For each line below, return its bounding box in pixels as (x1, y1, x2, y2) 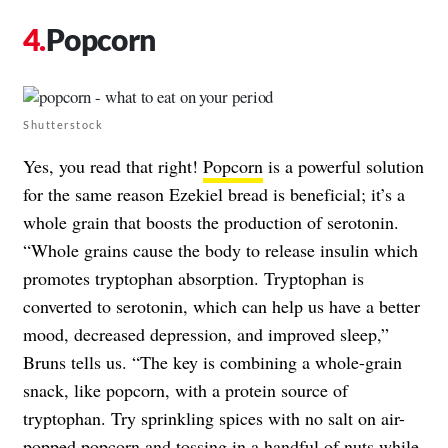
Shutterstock (23, 118, 103, 132)
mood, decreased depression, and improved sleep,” (23, 322, 389, 347)
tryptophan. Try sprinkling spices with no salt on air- (23, 406, 405, 431)
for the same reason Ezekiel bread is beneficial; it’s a (23, 182, 405, 207)
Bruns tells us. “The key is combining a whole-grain (23, 350, 402, 375)
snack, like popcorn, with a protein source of (23, 378, 348, 403)
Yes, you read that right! (23, 154, 203, 179)
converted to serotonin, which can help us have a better (23, 294, 420, 319)
